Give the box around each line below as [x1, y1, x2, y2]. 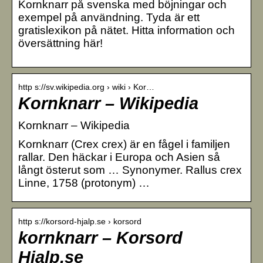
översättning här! [18, 36, 103, 49]
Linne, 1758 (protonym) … [18, 176, 150, 189]
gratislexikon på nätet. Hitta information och [18, 23, 235, 36]
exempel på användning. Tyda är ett [18, 11, 200, 23]
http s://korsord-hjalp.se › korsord [18, 216, 141, 226]
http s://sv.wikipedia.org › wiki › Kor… [18, 82, 154, 92]
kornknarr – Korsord [18, 228, 183, 247]
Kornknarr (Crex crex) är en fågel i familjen [18, 137, 230, 150]
